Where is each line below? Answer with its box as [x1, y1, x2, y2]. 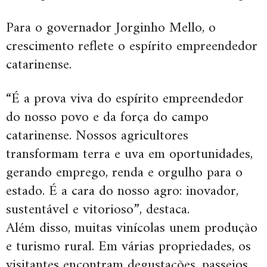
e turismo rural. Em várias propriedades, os [6, 234, 251, 260]
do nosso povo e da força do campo [6, 105, 209, 131]
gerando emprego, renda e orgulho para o [6, 160, 243, 186]
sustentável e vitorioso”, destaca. [6, 197, 190, 223]
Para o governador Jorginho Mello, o [6, 15, 216, 41]
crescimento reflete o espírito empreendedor [6, 34, 257, 60]
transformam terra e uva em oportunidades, [6, 142, 253, 167]
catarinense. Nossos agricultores [6, 123, 188, 149]
